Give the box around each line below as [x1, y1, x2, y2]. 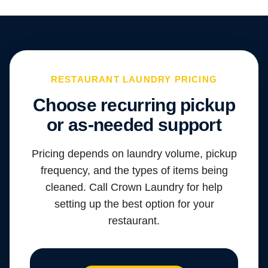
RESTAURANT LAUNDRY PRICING [50, 74, 218, 85]
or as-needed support [47, 115, 221, 135]
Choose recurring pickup [33, 95, 235, 115]
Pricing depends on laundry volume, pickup [31, 148, 237, 160]
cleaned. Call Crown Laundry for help [45, 181, 223, 194]
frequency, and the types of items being [40, 165, 228, 177]
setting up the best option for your [54, 198, 214, 211]
